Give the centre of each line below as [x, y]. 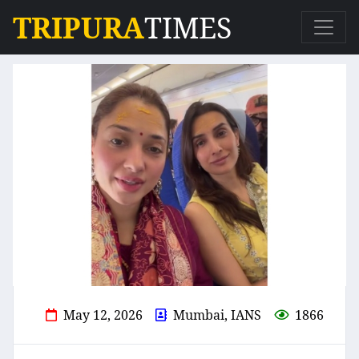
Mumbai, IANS [217, 315]
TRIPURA [79, 27]
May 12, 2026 [103, 315]
